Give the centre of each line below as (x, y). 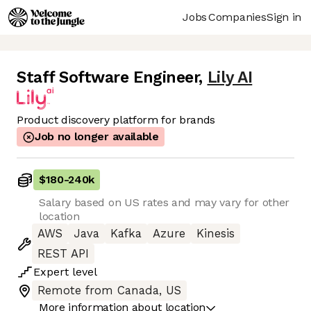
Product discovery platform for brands (116, 120)
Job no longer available (97, 137)
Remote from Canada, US (109, 291)
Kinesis (216, 234)
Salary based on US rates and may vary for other (164, 203)
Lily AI (230, 78)
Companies (237, 17)
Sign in (284, 17)
